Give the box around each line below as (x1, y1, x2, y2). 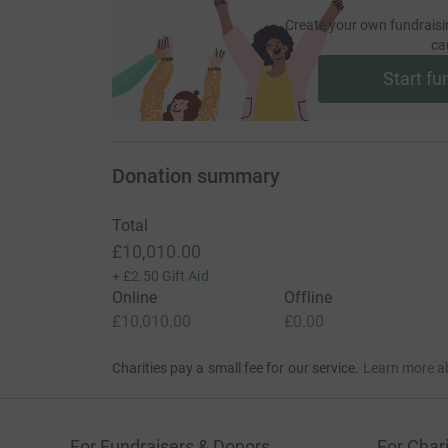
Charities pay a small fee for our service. (111, 360, 360, 377)
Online (111, 288, 157, 308)
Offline (283, 288, 333, 308)
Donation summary (111, 164, 280, 189)
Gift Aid (162, 268, 209, 285)
